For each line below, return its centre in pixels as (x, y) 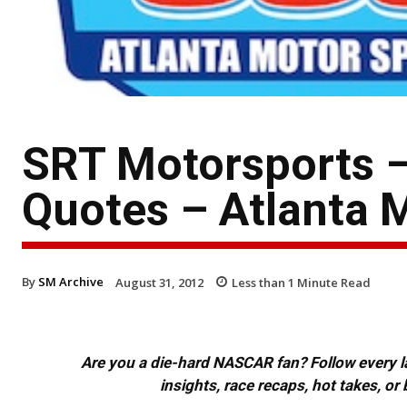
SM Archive (71, 281)
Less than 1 (263, 282)
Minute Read (333, 282)
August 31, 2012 (159, 282)
